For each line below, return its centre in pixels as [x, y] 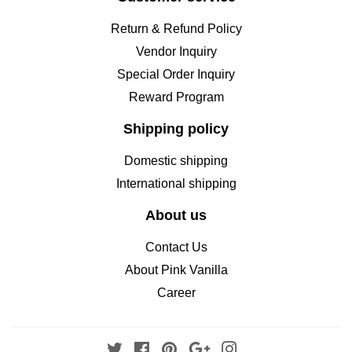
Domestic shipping [176, 161]
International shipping [176, 184]
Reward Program [176, 97]
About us [176, 216]
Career [176, 293]
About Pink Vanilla [176, 270]
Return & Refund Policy [176, 29]
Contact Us [176, 247]
